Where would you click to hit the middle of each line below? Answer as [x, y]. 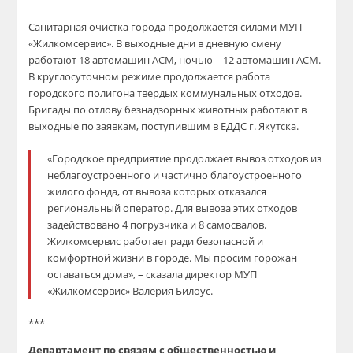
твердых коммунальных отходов [217, 93]
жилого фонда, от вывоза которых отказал [152, 191]
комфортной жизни [96, 258]
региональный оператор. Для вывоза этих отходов [173, 208]
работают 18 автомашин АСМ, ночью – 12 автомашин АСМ [174, 60]
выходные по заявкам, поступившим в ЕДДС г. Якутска [163, 126]
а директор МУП [217, 274]
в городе [167, 258]
